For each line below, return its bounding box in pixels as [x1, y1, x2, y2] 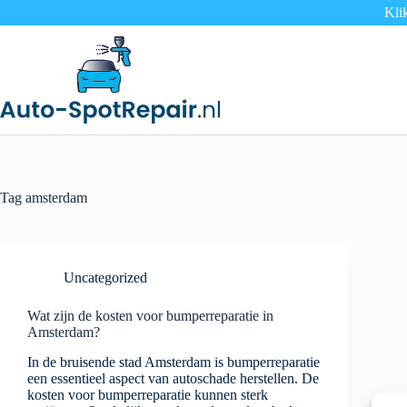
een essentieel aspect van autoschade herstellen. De [27, 370, 319, 386]
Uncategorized [64, 270, 147, 285]
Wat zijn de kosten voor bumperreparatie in [27, 308, 273, 323]
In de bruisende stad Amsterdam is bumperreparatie [27, 353, 320, 370]
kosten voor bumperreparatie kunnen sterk [27, 386, 268, 402]
